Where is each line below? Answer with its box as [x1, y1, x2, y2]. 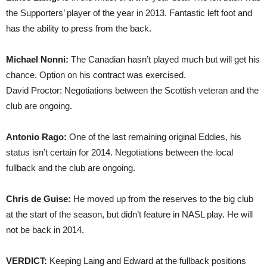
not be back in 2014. [6, 225, 84, 235]
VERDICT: [6, 256, 47, 266]
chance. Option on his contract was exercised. [6, 70, 186, 80]
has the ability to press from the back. [6, 23, 151, 33]
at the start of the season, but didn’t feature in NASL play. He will [6, 209, 253, 219]
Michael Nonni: [6, 54, 69, 64]
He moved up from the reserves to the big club [73, 194, 253, 204]
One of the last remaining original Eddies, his [67, 132, 241, 142]
